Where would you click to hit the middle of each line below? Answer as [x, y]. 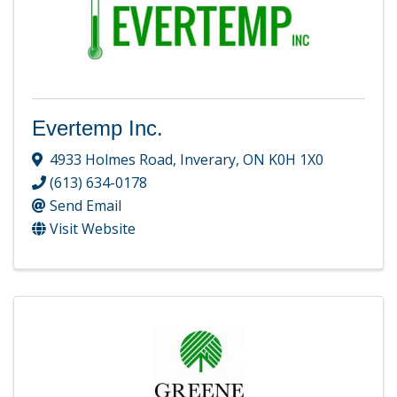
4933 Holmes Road [111, 160]
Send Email [86, 206]
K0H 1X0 [296, 160]
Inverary [208, 160]
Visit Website [93, 229]
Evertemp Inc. [97, 128]
